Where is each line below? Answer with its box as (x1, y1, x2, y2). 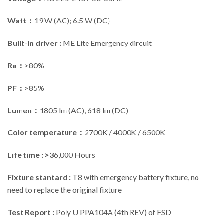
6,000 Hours (54, 150, 95, 160)
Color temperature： (7, 128, 85, 137)
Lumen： (7, 105, 40, 115)
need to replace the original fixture (7, 185, 122, 195)
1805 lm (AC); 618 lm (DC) (40, 105, 128, 115)
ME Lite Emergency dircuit (61, 38, 152, 48)
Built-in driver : (7, 38, 61, 48)
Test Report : (7, 207, 56, 217)
